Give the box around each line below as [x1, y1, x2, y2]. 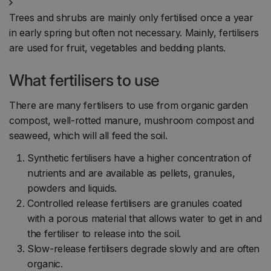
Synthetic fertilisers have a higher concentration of [27, 152, 252, 165]
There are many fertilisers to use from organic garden [9, 99, 249, 111]
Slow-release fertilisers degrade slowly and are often [27, 243, 260, 255]
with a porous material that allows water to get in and [27, 212, 262, 225]
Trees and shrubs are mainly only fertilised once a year [9, 11, 253, 24]
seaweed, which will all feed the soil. [9, 129, 168, 142]
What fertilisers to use [9, 71, 160, 90]
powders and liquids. [27, 182, 117, 195]
